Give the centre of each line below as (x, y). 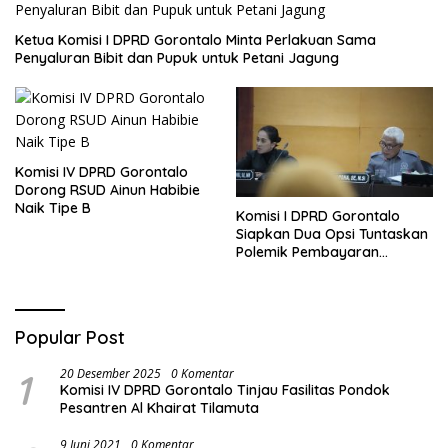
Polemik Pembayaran (307, 252)
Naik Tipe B (53, 208)
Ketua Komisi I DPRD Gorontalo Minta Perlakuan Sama (195, 40)
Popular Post (70, 338)
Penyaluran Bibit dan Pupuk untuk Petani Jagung (177, 58)
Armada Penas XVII (299, 270)
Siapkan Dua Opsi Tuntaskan (332, 234)
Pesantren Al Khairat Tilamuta (159, 408)
